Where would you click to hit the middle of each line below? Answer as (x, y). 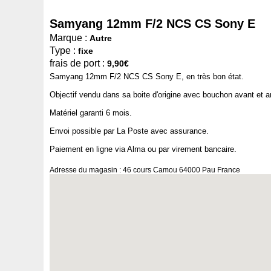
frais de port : (77, 63)
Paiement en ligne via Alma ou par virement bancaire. (143, 149)
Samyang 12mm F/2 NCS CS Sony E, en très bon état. (147, 76)
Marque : (68, 38)
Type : (63, 50)
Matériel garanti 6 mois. (91, 113)
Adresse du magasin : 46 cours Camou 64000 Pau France (145, 170)
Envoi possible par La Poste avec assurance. (129, 131)
